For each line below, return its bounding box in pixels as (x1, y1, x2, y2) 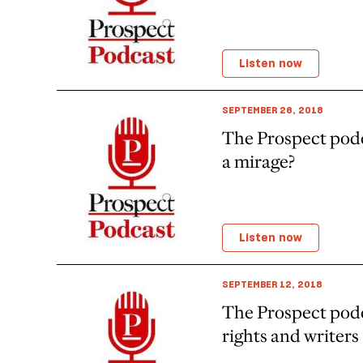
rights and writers (222, 325, 359, 347)
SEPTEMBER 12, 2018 (222, 278, 322, 290)
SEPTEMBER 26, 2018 (222, 104, 323, 116)
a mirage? (222, 151, 295, 173)
